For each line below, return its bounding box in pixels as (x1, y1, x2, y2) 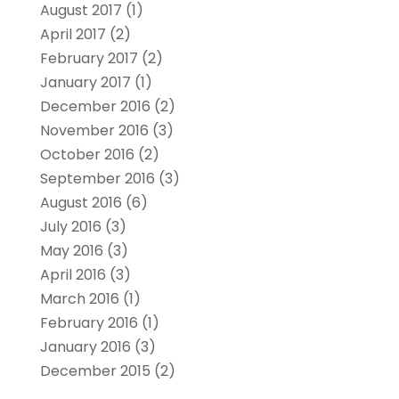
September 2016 (39, 167, 155, 189)
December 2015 (39, 360, 151, 381)
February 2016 (39, 312, 138, 333)
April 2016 (39, 264, 106, 285)
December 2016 (39, 95, 151, 117)
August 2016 (39, 191, 122, 213)
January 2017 (39, 71, 131, 93)
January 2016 (39, 336, 131, 357)
